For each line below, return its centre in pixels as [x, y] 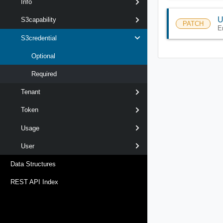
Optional [43, 56]
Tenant [31, 92]
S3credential [39, 38]
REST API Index [34, 182]
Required [44, 74]
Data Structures [33, 164]
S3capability [39, 20]
